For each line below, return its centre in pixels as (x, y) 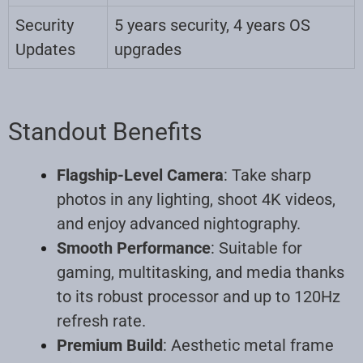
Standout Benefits (105, 131)
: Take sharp (267, 175)
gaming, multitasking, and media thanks (201, 272)
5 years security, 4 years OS (212, 25)
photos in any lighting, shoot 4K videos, (196, 199)
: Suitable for (256, 248)
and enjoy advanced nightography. (179, 223)
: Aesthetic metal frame (248, 345)
